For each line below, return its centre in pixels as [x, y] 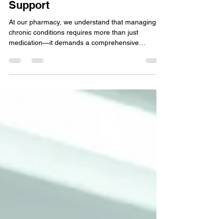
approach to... [30, 72]
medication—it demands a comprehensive [74, 62]
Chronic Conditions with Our [81, 10]
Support [29, 24]
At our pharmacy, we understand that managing [82, 42]
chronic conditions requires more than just [74, 52]
